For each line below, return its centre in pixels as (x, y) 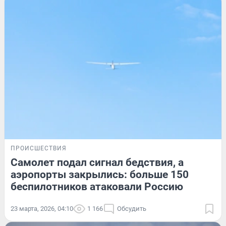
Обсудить (132, 209)
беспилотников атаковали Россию (97, 187)
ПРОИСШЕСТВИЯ (39, 149)
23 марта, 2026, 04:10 (42, 209)
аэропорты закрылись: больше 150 (100, 175)
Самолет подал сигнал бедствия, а (97, 163)
